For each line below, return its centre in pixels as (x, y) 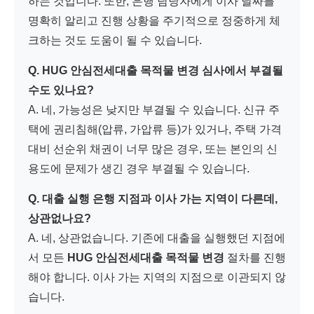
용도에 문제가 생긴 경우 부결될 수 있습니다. (139, 168)
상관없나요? (60, 218)
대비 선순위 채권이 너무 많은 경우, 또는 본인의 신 (153, 149)
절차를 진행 (255, 257)
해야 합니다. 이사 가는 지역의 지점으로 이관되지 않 (157, 277)
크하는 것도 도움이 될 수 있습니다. (115, 40)
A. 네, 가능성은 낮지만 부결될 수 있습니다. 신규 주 (154, 109)
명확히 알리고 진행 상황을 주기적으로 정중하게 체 (154, 20)
